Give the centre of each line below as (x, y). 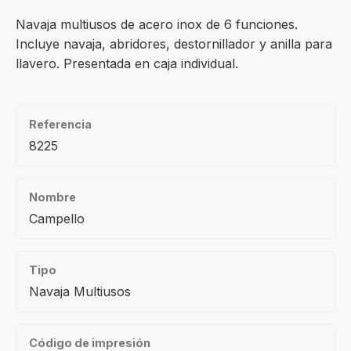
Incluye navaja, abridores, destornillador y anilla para (174, 44)
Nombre (52, 197)
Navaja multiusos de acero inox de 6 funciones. (157, 24)
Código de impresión (90, 343)
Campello (57, 219)
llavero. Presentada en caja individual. (127, 63)
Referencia (60, 124)
